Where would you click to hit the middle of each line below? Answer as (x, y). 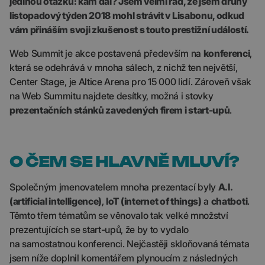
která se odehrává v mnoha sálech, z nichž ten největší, (124, 67)
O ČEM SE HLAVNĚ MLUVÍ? (124, 161)
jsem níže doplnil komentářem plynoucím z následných (124, 258)
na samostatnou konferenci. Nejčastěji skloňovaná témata (130, 244)
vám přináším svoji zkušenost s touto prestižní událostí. (130, 30)
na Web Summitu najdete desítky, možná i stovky (112, 96)
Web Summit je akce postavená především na (106, 53)
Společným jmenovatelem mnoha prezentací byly (114, 187)
